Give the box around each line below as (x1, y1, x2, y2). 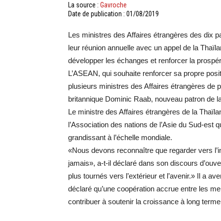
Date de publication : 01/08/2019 (68, 10, 159, 18)
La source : (68, 1, 100, 9)
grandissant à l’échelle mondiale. (68, 133, 172, 142)
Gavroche (100, 1, 127, 9)
